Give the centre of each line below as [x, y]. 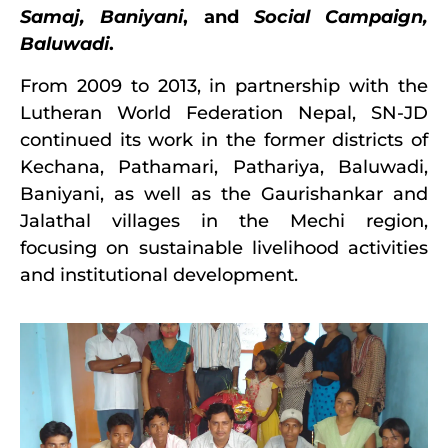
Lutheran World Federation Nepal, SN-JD [224, 112]
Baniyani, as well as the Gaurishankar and [224, 193]
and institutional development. [159, 274]
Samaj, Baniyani [102, 17]
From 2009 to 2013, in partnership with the [224, 85]
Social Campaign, [340, 17]
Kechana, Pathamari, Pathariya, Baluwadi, [224, 166]
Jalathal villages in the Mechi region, [224, 220]
